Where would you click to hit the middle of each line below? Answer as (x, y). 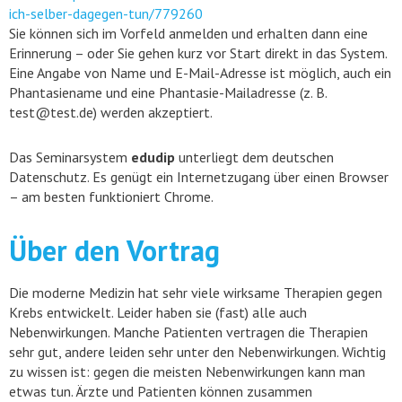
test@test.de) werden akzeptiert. (111, 112)
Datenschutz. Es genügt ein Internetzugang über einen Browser (199, 177)
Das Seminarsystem (70, 157)
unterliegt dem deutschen (254, 157)
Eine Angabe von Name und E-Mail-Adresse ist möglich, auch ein (200, 73)
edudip (153, 157)
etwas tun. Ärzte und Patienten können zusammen (161, 391)
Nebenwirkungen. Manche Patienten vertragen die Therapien (188, 332)
